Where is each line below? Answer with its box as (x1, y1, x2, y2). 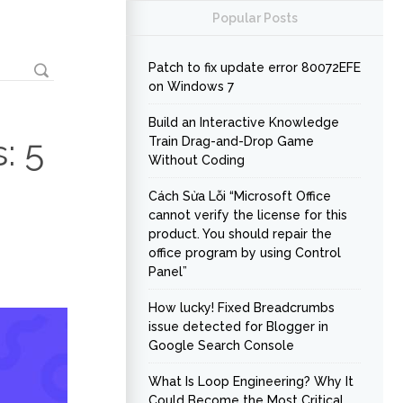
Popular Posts (211, 11, 298, 25)
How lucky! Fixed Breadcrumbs (148, 300, 335, 315)
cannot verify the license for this (148, 208, 347, 222)
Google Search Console (148, 338, 294, 353)
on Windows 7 (148, 79, 234, 94)
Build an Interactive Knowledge (148, 115, 339, 130)
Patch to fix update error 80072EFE (148, 60, 361, 75)
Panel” (148, 264, 187, 279)
